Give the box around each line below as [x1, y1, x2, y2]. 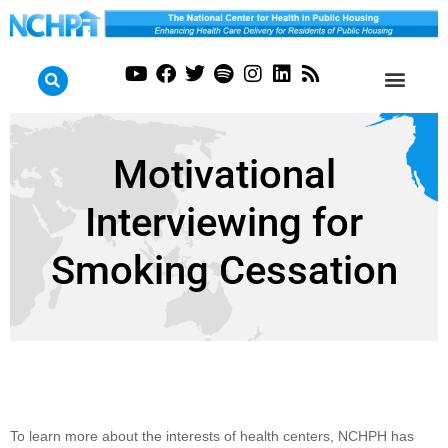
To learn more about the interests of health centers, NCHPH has [10, 427, 414, 444]
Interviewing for [85, 198, 363, 246]
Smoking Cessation [50, 246, 398, 294]
